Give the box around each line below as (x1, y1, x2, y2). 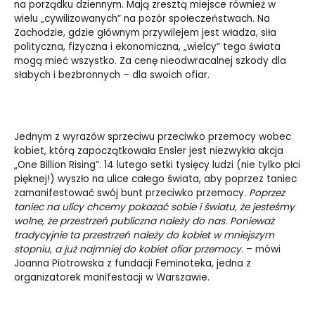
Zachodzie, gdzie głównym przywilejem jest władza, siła (14, 26, 276, 40)
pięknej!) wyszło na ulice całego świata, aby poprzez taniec (14, 172, 297, 186)
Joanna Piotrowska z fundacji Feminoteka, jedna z (14, 257, 251, 271)
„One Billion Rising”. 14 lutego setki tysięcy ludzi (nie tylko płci (14, 158, 300, 172)
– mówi (246, 243, 281, 257)
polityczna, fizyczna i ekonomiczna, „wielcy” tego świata (14, 40, 281, 54)
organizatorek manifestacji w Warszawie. (14, 271, 210, 285)
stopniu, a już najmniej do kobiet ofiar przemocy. (14, 243, 246, 257)
